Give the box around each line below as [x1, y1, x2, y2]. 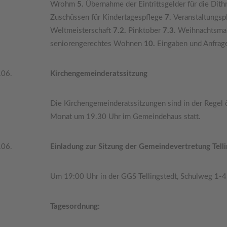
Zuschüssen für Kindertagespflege [50, 14, 163, 21]
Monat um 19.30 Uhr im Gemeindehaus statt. [50, 113, 201, 121]
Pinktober [126, 27, 163, 34]
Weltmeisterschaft [50, 27, 111, 34]
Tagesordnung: [50, 203, 100, 210]
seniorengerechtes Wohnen [50, 40, 144, 48]
